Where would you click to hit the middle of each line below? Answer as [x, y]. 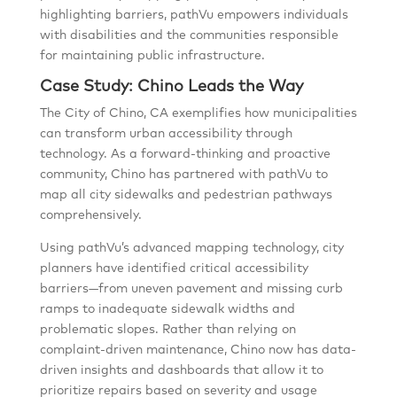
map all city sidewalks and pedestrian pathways [186, 195]
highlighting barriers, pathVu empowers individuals [194, 15]
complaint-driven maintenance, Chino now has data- [198, 350]
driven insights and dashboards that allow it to [181, 370]
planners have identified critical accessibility [174, 269]
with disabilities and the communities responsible [189, 35]
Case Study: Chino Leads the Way [171, 87]
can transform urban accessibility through [166, 134]
